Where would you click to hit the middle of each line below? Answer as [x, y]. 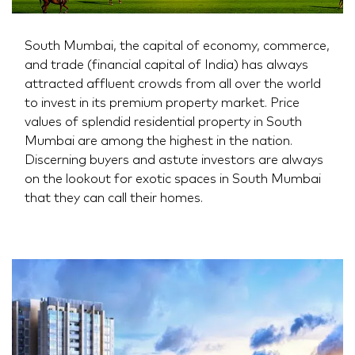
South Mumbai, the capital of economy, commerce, [177, 46]
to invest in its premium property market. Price [162, 103]
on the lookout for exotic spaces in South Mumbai [173, 179]
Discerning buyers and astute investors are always [174, 160]
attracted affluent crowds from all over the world [173, 84]
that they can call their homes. [114, 198]
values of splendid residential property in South [163, 122]
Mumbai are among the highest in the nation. [158, 141]
